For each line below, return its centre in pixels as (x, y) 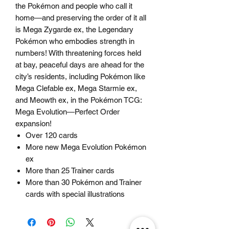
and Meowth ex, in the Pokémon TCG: (78, 100)
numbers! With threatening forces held (78, 53)
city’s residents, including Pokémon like (80, 77)
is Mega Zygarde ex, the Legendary (74, 30)
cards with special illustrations (75, 194)
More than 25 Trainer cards (70, 171)
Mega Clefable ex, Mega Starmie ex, (76, 88)
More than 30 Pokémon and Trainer (84, 182)
